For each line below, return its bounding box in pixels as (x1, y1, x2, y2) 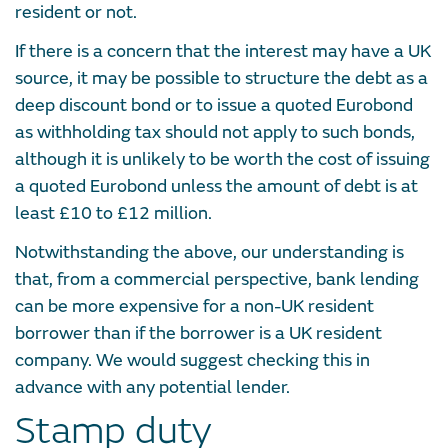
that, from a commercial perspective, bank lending (15, 267, 419, 291)
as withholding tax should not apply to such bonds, (15, 120, 415, 144)
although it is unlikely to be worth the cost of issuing (15, 147, 430, 171)
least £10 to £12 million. (15, 201, 212, 225)
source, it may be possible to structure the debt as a (15, 66, 428, 90)
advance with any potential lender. (15, 375, 290, 399)
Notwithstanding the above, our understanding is (15, 240, 404, 264)
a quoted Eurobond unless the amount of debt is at (15, 174, 418, 198)
